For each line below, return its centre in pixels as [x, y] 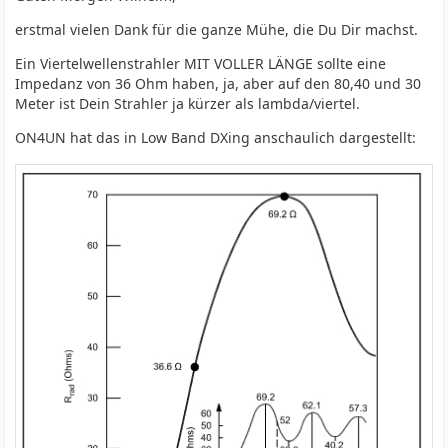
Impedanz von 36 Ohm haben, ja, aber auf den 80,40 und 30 [218, 83]
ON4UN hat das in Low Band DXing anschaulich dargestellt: [216, 137]
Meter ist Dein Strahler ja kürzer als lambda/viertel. [188, 103]
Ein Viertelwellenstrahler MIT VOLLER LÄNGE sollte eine [201, 63]
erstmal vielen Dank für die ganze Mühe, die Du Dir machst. [217, 29]
